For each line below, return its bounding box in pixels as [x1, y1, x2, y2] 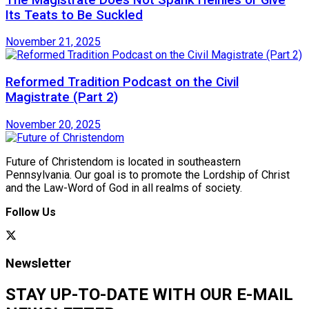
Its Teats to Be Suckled [6, 7, 143, 23]
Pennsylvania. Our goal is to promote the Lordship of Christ [6, 168, 290, 181]
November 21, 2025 [6, 35, 101, 49]
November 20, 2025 [6, 117, 101, 131]
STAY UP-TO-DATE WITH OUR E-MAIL [6, 285, 293, 305]
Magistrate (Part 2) [6, 89, 118, 105]
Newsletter [6, 256, 71, 272]
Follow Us [6, 205, 56, 219]
